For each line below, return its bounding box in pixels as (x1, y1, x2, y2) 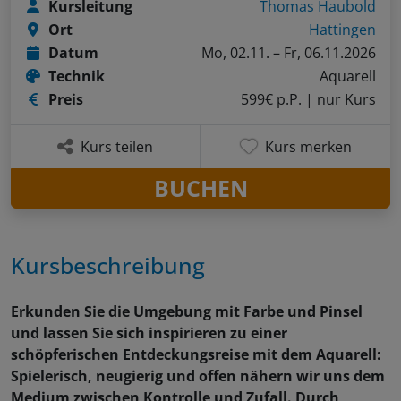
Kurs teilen (81, 137, 153, 158)
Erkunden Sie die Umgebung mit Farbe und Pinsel (11, 302, 363, 322)
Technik (48, 66, 106, 87)
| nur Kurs (305, 90, 376, 110)
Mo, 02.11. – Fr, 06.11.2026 (201, 43, 376, 64)
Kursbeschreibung (11, 250, 205, 281)
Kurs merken (264, 137, 352, 158)
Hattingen (309, 20, 376, 40)
